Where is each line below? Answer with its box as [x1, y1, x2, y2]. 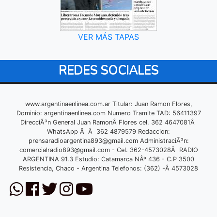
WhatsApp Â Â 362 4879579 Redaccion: [47, 127, 170, 135]
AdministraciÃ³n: [138, 137, 189, 144]
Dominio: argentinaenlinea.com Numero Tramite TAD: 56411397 [16, 109, 201, 117]
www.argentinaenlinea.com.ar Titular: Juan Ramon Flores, [25, 100, 192, 108]
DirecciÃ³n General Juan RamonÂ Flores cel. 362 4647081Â [20, 118, 197, 126]
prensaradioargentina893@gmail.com [28, 137, 138, 144]
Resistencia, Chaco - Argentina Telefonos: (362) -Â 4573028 [19, 164, 198, 172]
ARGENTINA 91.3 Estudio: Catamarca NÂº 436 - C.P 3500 [23, 155, 194, 163]
